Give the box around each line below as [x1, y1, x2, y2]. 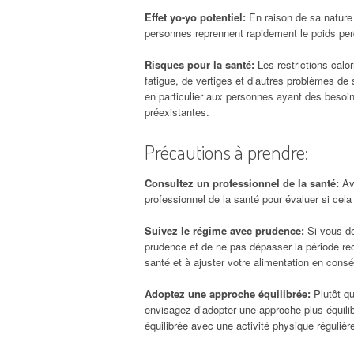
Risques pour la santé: [145, 56, 258, 72]
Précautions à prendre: [145, 138, 308, 164]
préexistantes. [145, 104, 209, 119]
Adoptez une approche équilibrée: [145, 285, 311, 301]
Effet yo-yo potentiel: [145, 9, 246, 24]
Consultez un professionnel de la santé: [145, 175, 339, 190]
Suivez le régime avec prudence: [145, 222, 304, 238]
